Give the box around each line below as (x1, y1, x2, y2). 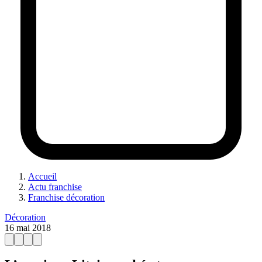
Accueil (28, 171, 57, 181)
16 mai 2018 (5, 222, 51, 233)
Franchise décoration (28, 192, 105, 202)
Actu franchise (28, 181, 82, 192)
